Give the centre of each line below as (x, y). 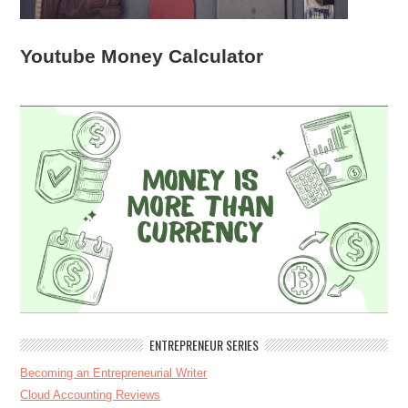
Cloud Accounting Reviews (91, 395)
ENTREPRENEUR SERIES (204, 345)
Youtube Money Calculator (142, 56)
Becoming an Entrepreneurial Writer (114, 373)
